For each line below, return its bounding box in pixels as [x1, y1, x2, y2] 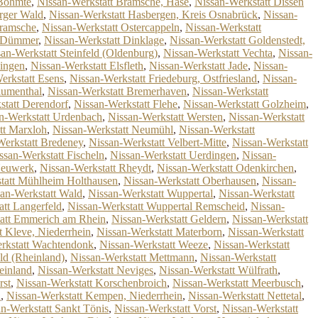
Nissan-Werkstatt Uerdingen [110, 149, 236, 161]
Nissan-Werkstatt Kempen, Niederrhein [6, 290, 182, 302]
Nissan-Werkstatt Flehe [74, 98, 177, 110]
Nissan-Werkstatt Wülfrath [159, 264, 278, 276]
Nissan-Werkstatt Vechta [163, 47, 273, 59]
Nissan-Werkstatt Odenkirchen [157, 162, 294, 174]
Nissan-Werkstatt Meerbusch [172, 277, 301, 289]
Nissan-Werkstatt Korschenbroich [16, 277, 167, 289]
